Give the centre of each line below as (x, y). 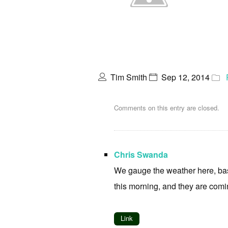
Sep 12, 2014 (186, 77)
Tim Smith (129, 77)
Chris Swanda (141, 154)
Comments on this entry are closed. (167, 108)
